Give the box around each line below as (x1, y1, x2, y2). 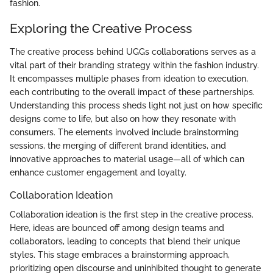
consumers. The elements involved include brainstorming (10, 127, 239, 137)
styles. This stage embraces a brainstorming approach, (10, 250, 230, 260)
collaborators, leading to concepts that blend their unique (10, 236, 240, 247)
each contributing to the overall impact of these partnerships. (10, 87, 255, 97)
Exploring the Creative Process (10, 21, 192, 37)
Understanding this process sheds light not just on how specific (10, 100, 263, 110)
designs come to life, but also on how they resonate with (10, 113, 236, 124)
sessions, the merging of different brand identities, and (10, 140, 226, 151)
